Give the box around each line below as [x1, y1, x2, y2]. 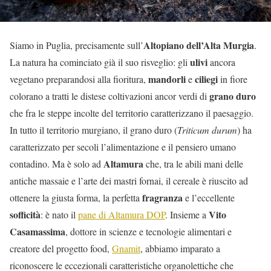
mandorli [148, 71, 186, 86]
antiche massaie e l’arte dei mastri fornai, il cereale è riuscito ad [10, 174, 248, 187]
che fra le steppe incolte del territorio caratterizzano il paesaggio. [10, 106, 253, 119]
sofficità [10, 207, 41, 221]
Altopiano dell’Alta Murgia [143, 38, 254, 52]
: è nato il [41, 207, 78, 221]
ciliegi [195, 71, 220, 86]
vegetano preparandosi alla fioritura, [10, 72, 148, 85]
